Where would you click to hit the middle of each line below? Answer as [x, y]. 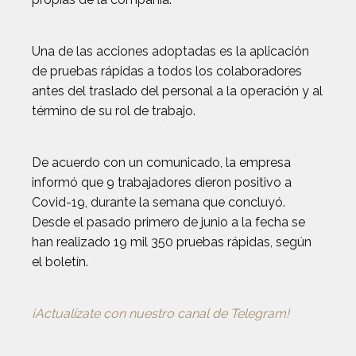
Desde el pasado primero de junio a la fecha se [168, 222]
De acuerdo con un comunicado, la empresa [161, 163]
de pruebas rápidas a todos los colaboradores [167, 71]
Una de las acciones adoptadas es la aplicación [170, 51]
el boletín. [60, 262]
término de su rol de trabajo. [114, 111]
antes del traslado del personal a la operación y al [177, 91]
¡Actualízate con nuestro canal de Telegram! [161, 313]
